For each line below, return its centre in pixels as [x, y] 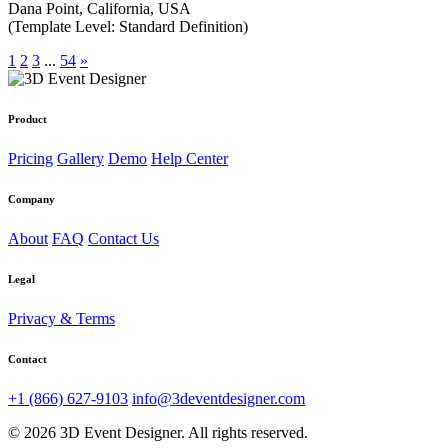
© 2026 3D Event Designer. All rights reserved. [158, 432]
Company [31, 198]
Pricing [30, 158]
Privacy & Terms [61, 318]
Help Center [189, 158]
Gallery [80, 158]
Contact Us [123, 238]
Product [27, 118]
